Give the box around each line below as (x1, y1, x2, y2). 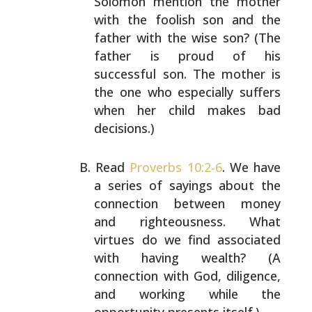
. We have (221, 159, 281, 175)
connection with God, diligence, (94, 267, 281, 284)
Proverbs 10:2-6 (130, 159, 222, 175)
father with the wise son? (94, 29, 249, 46)
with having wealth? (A (94, 249, 281, 266)
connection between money (94, 195, 281, 212)
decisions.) (94, 120, 155, 136)
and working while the (94, 286, 281, 302)
